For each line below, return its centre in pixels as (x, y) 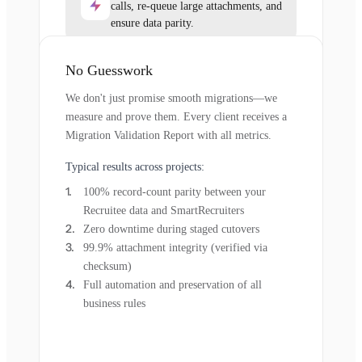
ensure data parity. (152, 23)
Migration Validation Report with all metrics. (168, 135)
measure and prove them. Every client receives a (176, 116)
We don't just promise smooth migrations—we (171, 98)
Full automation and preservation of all (173, 284)
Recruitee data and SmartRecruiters (164, 210)
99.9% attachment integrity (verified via (175, 247)
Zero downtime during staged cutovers (171, 229)
